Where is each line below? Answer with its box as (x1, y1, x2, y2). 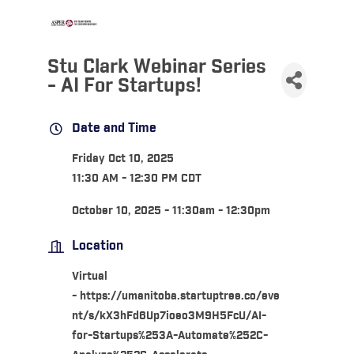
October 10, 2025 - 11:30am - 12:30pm (71, 203, 270, 218)
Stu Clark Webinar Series (47, 54, 266, 80)
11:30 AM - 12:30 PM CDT (71, 171, 201, 186)
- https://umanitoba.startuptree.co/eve (71, 288, 280, 303)
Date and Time (71, 119, 156, 137)
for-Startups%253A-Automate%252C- (71, 328, 268, 343)
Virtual (71, 269, 107, 284)
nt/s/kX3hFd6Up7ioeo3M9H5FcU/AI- (71, 308, 266, 323)
